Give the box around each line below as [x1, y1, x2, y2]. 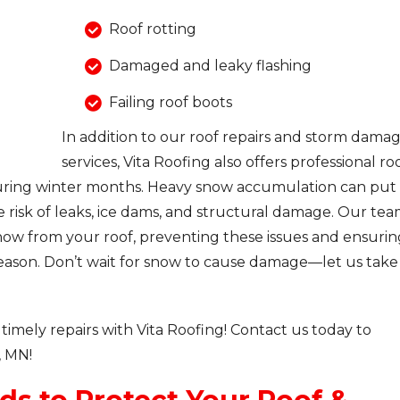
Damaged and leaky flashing [108, 57, 312, 75]
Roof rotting [108, 21, 196, 38]
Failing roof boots [108, 94, 232, 112]
